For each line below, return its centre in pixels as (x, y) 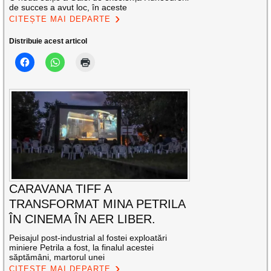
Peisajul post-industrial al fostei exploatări (88, 238)
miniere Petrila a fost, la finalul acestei (82, 248)
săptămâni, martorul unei (57, 257)
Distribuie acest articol (48, 41)
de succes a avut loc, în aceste (68, 7)
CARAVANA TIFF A (60, 189)
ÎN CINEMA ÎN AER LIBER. (83, 219)
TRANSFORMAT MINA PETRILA (97, 204)
